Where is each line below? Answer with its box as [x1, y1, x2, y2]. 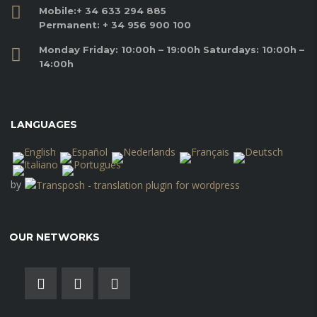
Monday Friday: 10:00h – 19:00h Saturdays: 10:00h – [39, 44, 304, 55]
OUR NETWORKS [9, 231, 100, 244]
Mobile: [39, 5, 76, 16]
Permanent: [39, 19, 103, 30]
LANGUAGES [11, 118, 77, 131]
